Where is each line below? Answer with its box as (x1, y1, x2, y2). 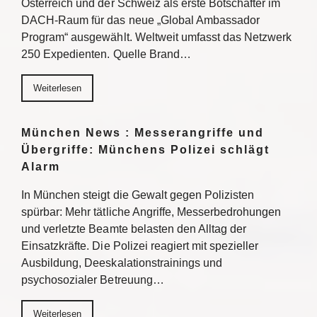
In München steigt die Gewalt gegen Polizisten (21, 189, 255, 201)
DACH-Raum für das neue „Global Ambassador (21, 14, 260, 26)
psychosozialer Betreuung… (21, 274, 164, 286)
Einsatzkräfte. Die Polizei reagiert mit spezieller (21, 240, 259, 252)
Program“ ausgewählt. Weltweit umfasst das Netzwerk (21, 31, 292, 43)
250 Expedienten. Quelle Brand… (21, 48, 191, 60)
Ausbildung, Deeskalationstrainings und (21, 257, 223, 269)
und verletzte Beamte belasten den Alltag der (21, 223, 247, 235)
